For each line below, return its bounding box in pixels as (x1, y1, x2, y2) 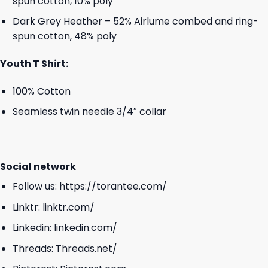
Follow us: (12, 179, 59, 193)
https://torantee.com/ (59, 179, 167, 193)
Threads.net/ (55, 241, 117, 255)
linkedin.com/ (53, 221, 117, 235)
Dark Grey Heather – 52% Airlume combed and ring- (12, 14, 258, 29)
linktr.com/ (42, 200, 95, 214)
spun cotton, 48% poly (12, 29, 117, 44)
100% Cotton (12, 84, 71, 98)
